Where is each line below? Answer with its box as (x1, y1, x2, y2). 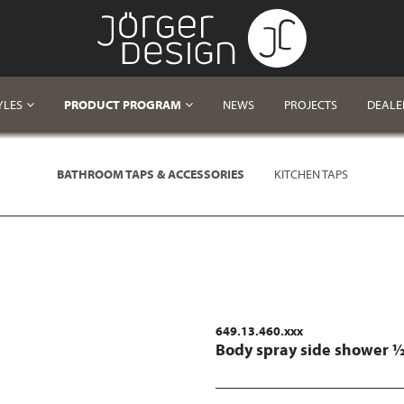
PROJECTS (283, 96, 337, 113)
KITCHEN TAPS (273, 166, 348, 182)
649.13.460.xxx (216, 323, 303, 339)
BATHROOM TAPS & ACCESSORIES (56, 166, 244, 182)
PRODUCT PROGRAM (63, 96, 181, 113)
